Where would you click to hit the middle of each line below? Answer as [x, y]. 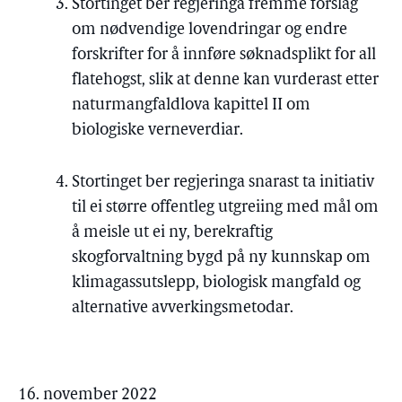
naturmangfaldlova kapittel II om [191, 105]
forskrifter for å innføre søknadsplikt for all [224, 55]
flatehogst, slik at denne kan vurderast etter [225, 80]
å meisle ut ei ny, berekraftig [172, 233]
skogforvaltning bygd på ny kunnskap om [221, 258]
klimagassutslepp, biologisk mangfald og [216, 283]
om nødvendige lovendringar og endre [210, 30]
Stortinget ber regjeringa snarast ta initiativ [223, 183]
